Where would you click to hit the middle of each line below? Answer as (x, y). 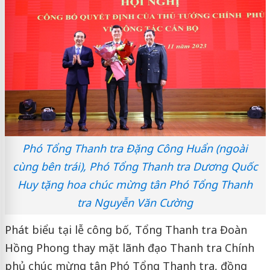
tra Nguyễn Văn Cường (135, 202)
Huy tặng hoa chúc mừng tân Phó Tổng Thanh (135, 184)
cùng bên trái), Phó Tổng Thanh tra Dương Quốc (135, 166)
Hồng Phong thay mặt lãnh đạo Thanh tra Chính (129, 247)
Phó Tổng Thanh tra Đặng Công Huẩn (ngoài (135, 148)
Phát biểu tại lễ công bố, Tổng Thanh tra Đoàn (126, 229)
